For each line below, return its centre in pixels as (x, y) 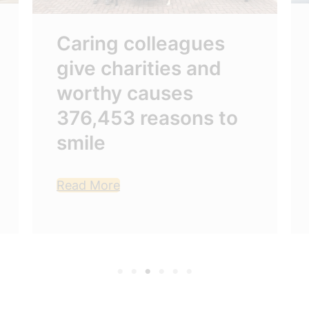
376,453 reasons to (147, 118)
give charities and (139, 69)
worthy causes (125, 93)
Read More (88, 186)
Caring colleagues (141, 44)
